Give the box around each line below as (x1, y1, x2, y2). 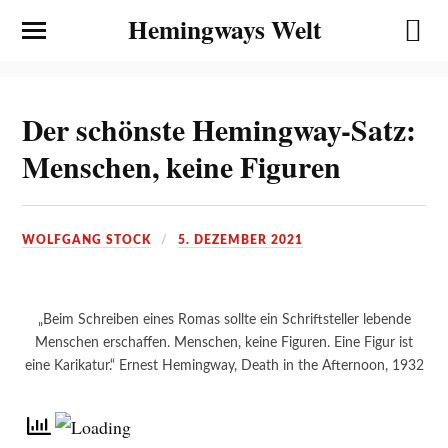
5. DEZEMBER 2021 (178, 233, 304, 246)
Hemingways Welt (127, 10, 321, 48)
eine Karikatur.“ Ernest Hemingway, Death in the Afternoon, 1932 (24, 357, 424, 373)
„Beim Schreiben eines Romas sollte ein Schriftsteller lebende (37, 311, 411, 327)
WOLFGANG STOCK (22, 233, 152, 246)
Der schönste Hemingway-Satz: (22, 107, 417, 151)
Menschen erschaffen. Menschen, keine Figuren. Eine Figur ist (35, 334, 413, 350)
